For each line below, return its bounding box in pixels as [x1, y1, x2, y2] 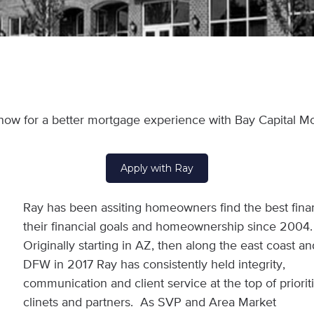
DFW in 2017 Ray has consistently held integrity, [23, 259, 286, 271]
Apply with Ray [121, 162, 193, 175]
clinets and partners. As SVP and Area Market [23, 296, 277, 309]
